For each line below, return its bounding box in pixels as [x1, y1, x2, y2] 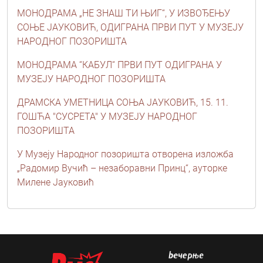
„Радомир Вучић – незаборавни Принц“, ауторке [17, 162, 227, 174]
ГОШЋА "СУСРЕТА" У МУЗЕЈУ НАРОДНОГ [17, 110, 197, 122]
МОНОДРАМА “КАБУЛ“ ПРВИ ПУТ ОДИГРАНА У [17, 59, 222, 70]
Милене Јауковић [17, 176, 94, 188]
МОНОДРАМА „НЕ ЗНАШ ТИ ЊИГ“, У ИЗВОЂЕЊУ [17, 7, 230, 19]
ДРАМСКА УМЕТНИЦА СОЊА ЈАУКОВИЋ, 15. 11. [17, 96, 228, 108]
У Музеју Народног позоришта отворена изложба [17, 148, 234, 160]
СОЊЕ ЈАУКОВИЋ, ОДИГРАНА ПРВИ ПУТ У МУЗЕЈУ [17, 21, 244, 33]
